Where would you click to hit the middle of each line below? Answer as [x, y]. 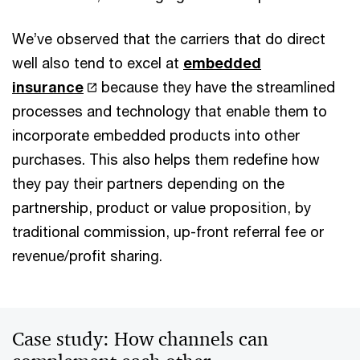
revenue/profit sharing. [87, 256]
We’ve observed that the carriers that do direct [169, 39]
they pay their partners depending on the [148, 183]
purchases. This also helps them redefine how [166, 159]
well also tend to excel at [98, 63]
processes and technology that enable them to [170, 111]
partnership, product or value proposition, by [162, 207]
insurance [48, 87]
